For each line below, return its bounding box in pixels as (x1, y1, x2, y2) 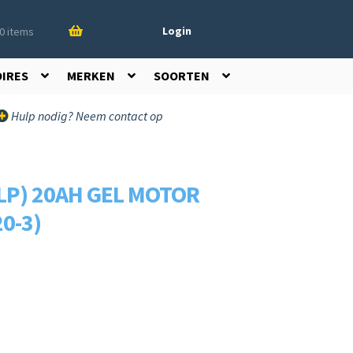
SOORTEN (154, 68, 210, 84)
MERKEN (67, 68, 115, 84)
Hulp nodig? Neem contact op (9, 108, 164, 124)
